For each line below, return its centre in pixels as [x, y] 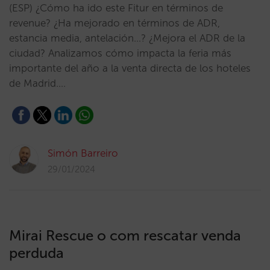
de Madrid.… [37, 83]
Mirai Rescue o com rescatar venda [125, 235]
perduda [36, 253]
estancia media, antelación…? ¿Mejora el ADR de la [127, 38]
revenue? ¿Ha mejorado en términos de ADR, [115, 23]
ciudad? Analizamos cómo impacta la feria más [120, 53]
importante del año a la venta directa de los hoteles [130, 68]
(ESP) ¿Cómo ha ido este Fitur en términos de [116, 8]
